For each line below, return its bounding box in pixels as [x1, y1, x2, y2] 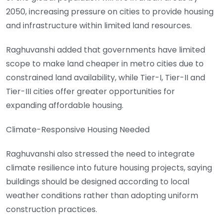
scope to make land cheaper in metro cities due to [6, 58, 204, 70]
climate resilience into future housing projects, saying [6, 162, 212, 173]
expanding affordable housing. [6, 100, 123, 111]
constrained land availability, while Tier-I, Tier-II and [6, 72, 205, 84]
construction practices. [6, 203, 97, 215]
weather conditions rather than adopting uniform [6, 189, 198, 201]
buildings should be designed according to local [6, 175, 189, 187]
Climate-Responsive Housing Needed [6, 123, 150, 135]
